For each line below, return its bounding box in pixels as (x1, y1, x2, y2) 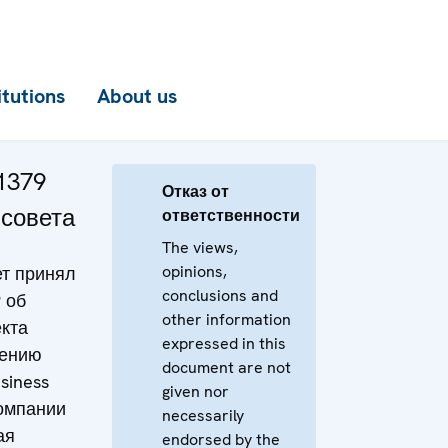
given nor (162, 381, 229, 402)
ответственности (162, 205, 300, 226)
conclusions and (162, 285, 278, 306)
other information (162, 309, 291, 330)
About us (97, 83, 177, 109)
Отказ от (162, 181, 229, 202)
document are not (162, 357, 291, 378)
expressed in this (162, 333, 286, 354)
